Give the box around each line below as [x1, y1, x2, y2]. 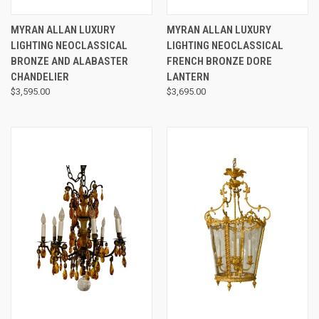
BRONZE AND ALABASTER [11, 55, 128, 68]
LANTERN [166, 70, 209, 84]
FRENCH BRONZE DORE [166, 55, 272, 68]
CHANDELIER [11, 70, 69, 84]
